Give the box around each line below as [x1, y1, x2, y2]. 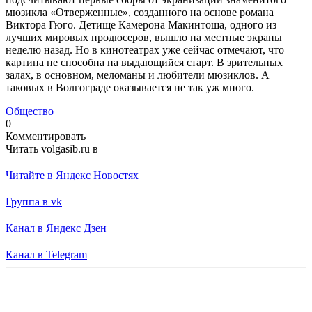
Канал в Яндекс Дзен [6, 221, 107, 234]
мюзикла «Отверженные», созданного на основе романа [6, 6, 274, 18]
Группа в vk [6, 195, 62, 208]
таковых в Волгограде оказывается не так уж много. [6, 81, 254, 93]
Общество [6, 104, 54, 117]
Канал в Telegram [6, 248, 87, 260]
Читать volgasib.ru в [6, 142, 98, 155]
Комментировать [6, 130, 86, 142]
